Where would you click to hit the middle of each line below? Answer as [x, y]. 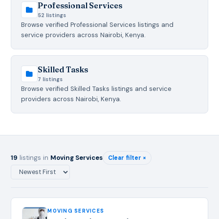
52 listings [52, 15]
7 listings [50, 79]
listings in [34, 158]
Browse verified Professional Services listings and [98, 24]
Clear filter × [127, 158]
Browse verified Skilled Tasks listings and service [97, 88]
